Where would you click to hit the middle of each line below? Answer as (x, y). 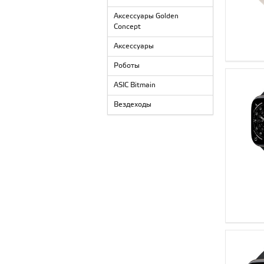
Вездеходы (133, 105)
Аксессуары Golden (146, 16)
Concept (127, 27)
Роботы (127, 66)
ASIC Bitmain (135, 85)
